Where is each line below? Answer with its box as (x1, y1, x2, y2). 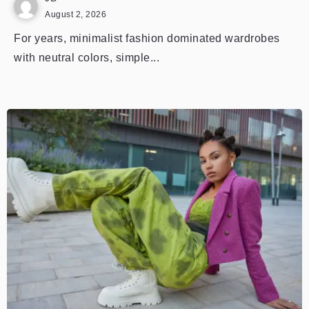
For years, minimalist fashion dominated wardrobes (14, 32, 280, 44)
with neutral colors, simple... (14, 52, 159, 63)
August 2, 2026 (45, 10, 106, 19)
